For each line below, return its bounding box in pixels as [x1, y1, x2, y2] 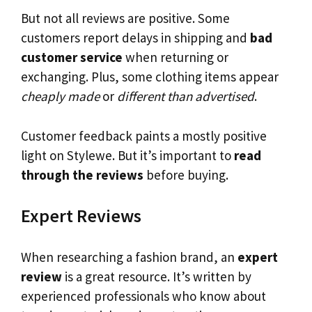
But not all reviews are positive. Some [21, 10, 230, 27]
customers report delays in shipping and [21, 29, 250, 47]
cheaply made [21, 88, 100, 105]
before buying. [143, 166, 228, 183]
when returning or [123, 49, 228, 66]
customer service [21, 49, 123, 66]
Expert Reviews [21, 204, 141, 228]
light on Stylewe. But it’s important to [21, 146, 234, 164]
